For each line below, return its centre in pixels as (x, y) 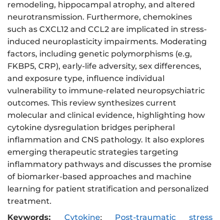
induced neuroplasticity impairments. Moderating (107, 42)
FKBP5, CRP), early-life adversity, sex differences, (104, 66)
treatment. (29, 201)
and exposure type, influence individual (86, 79)
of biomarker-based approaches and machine (99, 177)
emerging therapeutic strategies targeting (93, 152)
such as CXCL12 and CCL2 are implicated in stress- (107, 29)
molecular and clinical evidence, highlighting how (106, 115)
